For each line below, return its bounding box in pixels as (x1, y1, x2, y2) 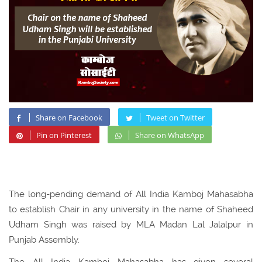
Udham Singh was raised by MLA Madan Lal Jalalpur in (9, 219, 253, 230)
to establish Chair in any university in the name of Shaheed (9, 204, 253, 215)
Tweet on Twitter (146, 112, 205, 123)
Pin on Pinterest (36, 130, 92, 141)
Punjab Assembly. (9, 235, 80, 246)
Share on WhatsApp (135, 130, 204, 141)
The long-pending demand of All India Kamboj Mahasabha (9, 189, 253, 200)
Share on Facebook (36, 112, 102, 123)
